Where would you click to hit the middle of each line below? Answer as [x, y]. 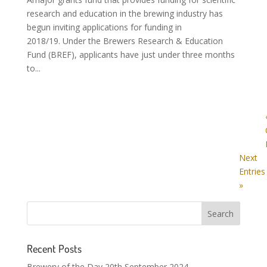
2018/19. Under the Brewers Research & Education [125, 41]
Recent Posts [54, 249]
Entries [252, 172]
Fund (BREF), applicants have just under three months [131, 55]
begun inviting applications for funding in [104, 27]
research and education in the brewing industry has [125, 14]
